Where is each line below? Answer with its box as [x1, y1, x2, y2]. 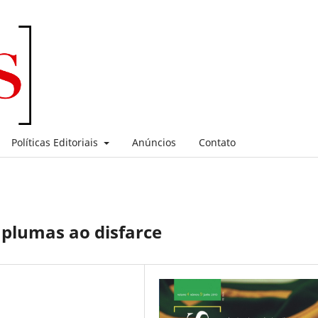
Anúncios [131, 135, 176, 149]
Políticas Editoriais [11, 135, 101, 149]
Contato [198, 135, 236, 149]
